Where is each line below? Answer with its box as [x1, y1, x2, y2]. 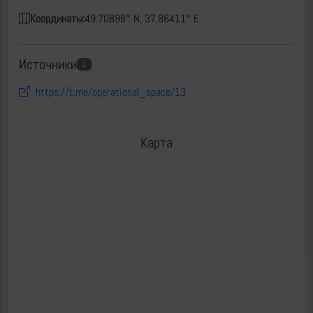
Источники [19, 55, 77, 73]
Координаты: [30, 11, 85, 26]
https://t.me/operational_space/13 [36, 85, 186, 99]
